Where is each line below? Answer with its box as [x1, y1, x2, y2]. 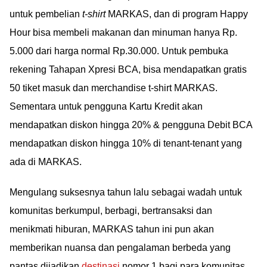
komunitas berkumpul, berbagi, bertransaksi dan [10, 206, 212, 216]
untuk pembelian [10, 9, 82, 20]
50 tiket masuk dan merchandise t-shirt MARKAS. [10, 83, 218, 94]
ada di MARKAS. [10, 157, 82, 167]
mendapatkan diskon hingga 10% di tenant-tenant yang [10, 138, 242, 149]
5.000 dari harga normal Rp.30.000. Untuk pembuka [10, 46, 228, 57]
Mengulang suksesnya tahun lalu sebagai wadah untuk [10, 187, 242, 198]
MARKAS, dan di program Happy [105, 9, 248, 20]
